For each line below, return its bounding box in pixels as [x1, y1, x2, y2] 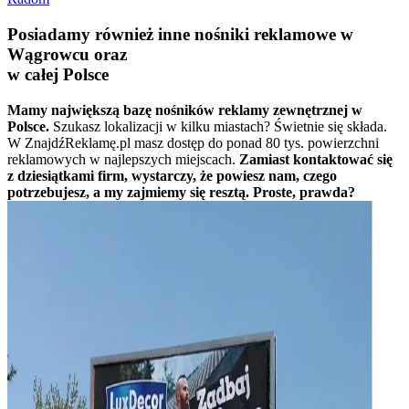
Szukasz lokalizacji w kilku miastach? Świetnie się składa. [53, 118, 387, 134]
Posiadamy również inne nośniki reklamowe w [7, 25, 353, 44]
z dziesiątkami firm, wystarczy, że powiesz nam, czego [7, 167, 337, 184]
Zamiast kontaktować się [239, 151, 393, 167]
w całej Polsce [7, 65, 109, 84]
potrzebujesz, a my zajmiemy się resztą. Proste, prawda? [7, 184, 355, 200]
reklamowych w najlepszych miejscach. [7, 151, 236, 167]
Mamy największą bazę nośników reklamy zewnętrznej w [7, 101, 362, 118]
